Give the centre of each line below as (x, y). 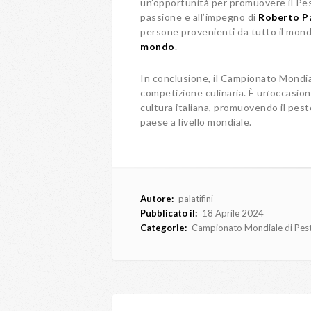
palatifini (196, 199)
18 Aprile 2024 (232, 213)
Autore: (157, 199)
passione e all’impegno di (199, 17)
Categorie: (163, 228)
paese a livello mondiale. (196, 122)
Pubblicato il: (169, 213)
